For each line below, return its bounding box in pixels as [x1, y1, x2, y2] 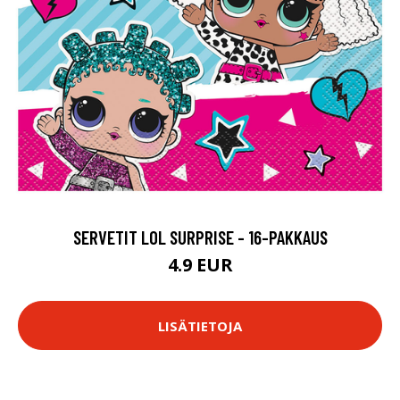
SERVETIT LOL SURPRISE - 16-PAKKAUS [72, 226, 328, 248]
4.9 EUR [167, 253, 233, 277]
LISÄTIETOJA [158, 316, 242, 335]
